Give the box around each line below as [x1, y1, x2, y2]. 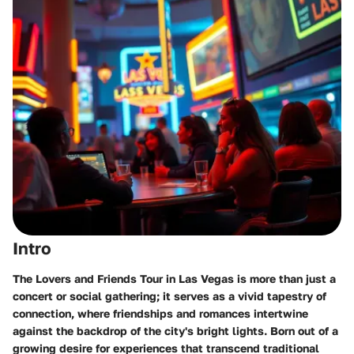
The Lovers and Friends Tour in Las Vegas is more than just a [13, 271, 336, 285]
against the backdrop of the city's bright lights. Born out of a [13, 323, 338, 337]
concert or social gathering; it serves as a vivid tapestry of [13, 288, 326, 303]
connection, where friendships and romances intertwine [13, 306, 308, 320]
